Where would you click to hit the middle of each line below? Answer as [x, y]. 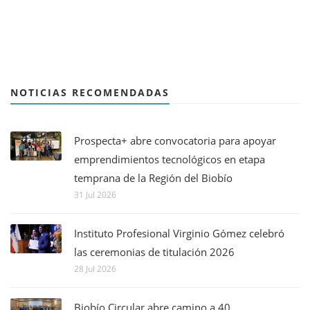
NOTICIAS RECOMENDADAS [90, 93]
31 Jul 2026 [95, 195]
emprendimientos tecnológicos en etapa [170, 159]
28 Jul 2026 [95, 269]
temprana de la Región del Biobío [153, 178]
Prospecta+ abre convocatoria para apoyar [175, 141]
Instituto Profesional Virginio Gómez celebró [179, 234]
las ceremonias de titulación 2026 [154, 252]
